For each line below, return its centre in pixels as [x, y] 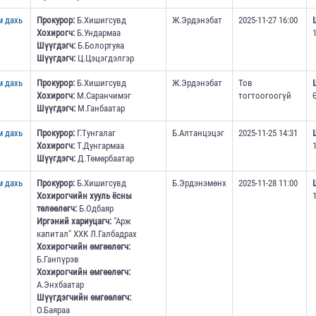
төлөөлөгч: [56, 209]
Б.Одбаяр [95, 209]
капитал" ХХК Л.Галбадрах [86, 234]
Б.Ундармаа [97, 33]
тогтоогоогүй [265, 96]
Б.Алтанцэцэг [198, 133]
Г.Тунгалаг [95, 133]
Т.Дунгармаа [99, 146]
